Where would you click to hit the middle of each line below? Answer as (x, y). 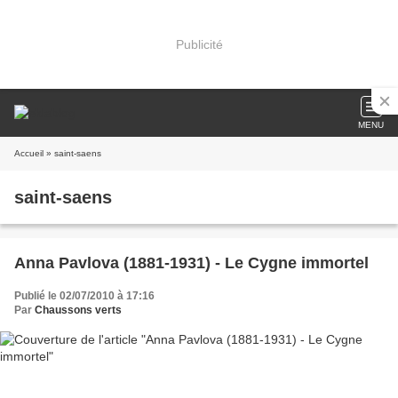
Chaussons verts (78, 310)
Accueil (29, 153)
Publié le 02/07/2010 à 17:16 (84, 296)
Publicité (199, 44)
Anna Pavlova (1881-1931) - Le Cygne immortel (191, 263)
